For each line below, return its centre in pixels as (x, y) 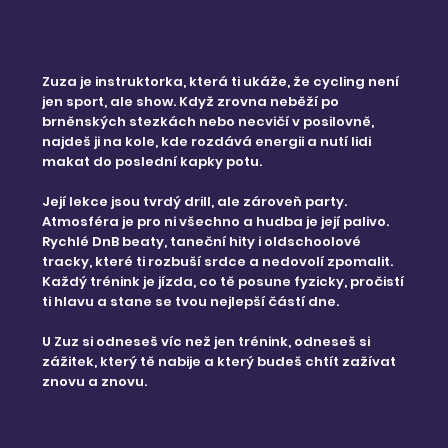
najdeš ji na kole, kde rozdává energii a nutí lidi (207, 142)
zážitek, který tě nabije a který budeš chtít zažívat (219, 362)
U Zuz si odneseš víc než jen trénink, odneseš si (206, 342)
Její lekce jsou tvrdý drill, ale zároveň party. (195, 202)
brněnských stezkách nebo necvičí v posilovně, (208, 122)
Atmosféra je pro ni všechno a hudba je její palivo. (216, 222)
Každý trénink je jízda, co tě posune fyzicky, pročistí (223, 282)
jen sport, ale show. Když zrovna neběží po (191, 102)
